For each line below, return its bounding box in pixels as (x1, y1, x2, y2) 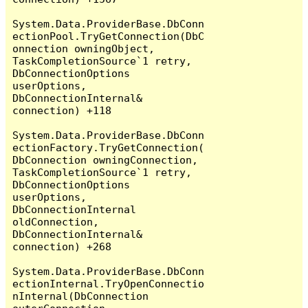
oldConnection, (12, 215, 100, 228)
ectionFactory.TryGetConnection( (12, 141, 205, 153)
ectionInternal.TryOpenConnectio (12, 277, 205, 289)
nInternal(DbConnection (12, 289, 149, 302)
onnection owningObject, (12, 42, 155, 54)
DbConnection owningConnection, (12, 153, 199, 166)
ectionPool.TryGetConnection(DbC (12, 30, 205, 42)
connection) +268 (12, 240, 112, 252)
